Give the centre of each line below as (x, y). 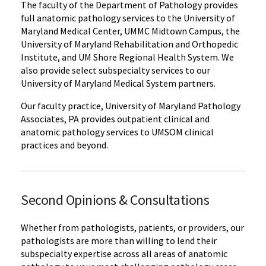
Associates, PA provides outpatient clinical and (115, 118)
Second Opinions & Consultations (115, 199)
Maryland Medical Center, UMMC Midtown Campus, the (130, 31)
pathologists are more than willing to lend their (119, 240)
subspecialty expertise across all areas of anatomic (124, 253)
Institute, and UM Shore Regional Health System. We (127, 57)
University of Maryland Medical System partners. (118, 83)
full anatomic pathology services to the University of (128, 18)
